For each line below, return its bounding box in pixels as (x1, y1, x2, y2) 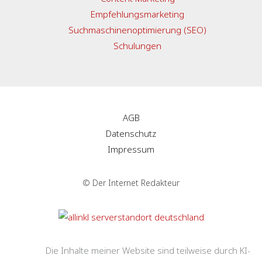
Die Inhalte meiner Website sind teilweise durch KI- (46, 244, 250, 256)
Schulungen (113, 39, 162, 51)
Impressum (108, 143, 154, 156)
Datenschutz (106, 127, 156, 140)
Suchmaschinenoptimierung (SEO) (68, 23, 207, 36)
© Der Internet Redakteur (82, 177, 180, 189)
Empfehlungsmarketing (91, 8, 185, 20)
